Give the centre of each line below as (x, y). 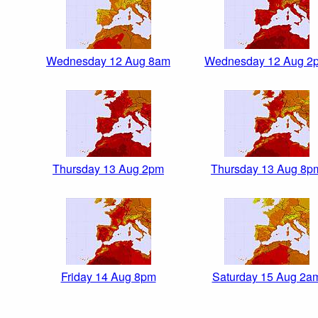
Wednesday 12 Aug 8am (108, 61)
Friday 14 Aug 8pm (108, 277)
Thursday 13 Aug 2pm (108, 169)
